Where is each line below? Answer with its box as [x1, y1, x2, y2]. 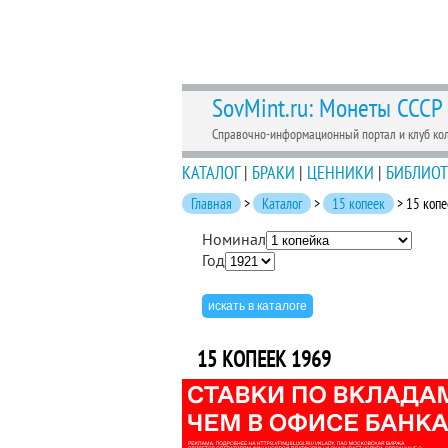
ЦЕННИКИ [307, 161, 374, 184]
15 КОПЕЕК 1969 [197, 345, 331, 373]
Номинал [202, 229, 266, 249]
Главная [191, 194, 232, 213]
